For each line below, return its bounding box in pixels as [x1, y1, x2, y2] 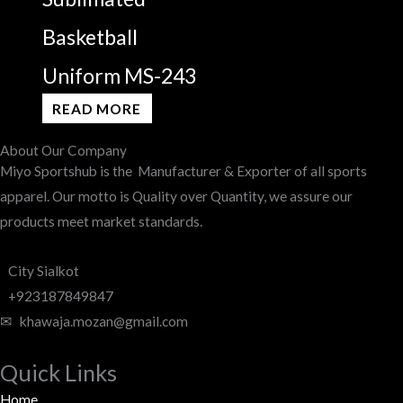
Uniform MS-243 [41, 63, 196, 89]
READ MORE [52, 100, 142, 117]
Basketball [41, 24, 138, 50]
